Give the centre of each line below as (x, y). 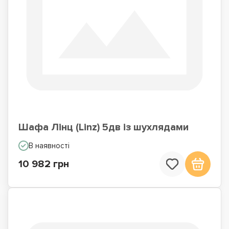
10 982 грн (44, 164)
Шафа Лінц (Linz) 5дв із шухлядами (104, 127)
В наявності (49, 146)
